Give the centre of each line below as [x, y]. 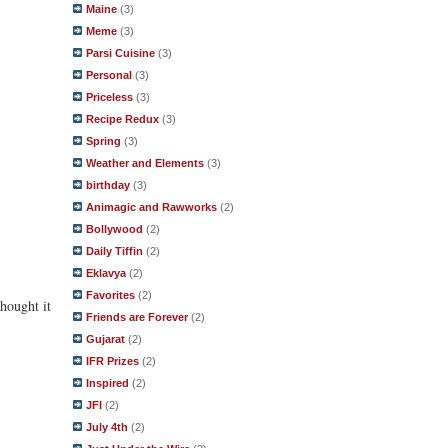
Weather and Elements [145, 163]
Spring [103, 141]
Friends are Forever [137, 317]
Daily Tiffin [114, 251]
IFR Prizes [112, 361]
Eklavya [106, 273]
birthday [108, 185]
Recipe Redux [122, 119]
